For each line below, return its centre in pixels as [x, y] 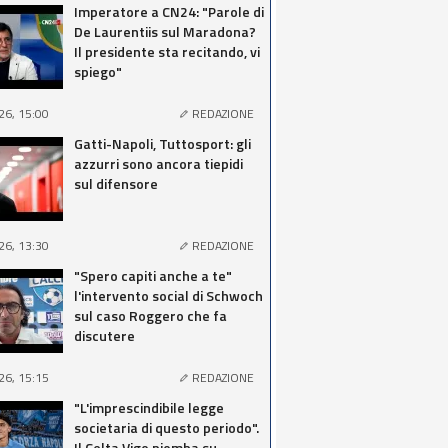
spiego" [98, 71]
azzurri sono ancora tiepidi [158, 163]
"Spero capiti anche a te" [153, 275]
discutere [104, 335]
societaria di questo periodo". [166, 427]
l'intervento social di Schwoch [168, 295]
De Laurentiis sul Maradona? [165, 31]
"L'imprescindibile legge [149, 407]
